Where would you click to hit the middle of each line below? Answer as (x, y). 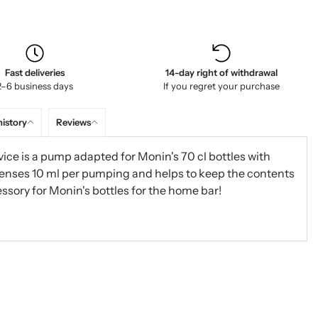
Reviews (73, 122)
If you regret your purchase (221, 86)
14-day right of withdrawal (221, 72)
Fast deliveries (34, 72)
